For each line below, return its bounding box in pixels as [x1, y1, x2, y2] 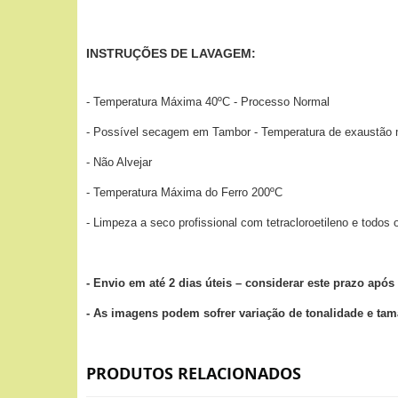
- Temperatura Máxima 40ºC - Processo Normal [86, 95, 330, 108]
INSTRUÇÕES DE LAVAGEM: [86, 46, 256, 60]
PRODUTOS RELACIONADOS [86, 362, 301, 385]
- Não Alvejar [86, 155, 152, 169]
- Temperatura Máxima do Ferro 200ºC [86, 186, 283, 199]
